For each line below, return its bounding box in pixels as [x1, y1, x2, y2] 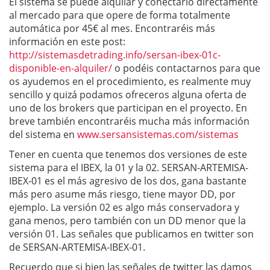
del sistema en [9, 127, 77, 141]
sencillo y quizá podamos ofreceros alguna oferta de [9, 87, 246, 101]
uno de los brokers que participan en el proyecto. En [9, 101, 247, 115]
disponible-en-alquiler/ [9, 61, 112, 75]
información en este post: [9, 34, 125, 48]
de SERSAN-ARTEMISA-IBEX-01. [9, 240, 145, 254]
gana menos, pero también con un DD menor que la [9, 213, 246, 227]
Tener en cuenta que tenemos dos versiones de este [9, 147, 247, 161]
